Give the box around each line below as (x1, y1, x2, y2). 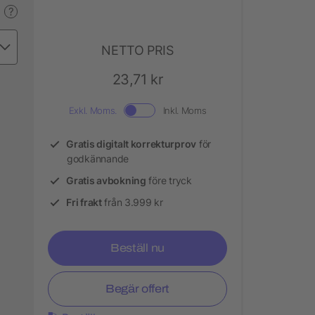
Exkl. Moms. (68, 104, 117, 116)
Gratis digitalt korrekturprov (66, 137, 197, 150)
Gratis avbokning (66, 174, 146, 186)
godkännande (67, 152, 129, 165)
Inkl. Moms (162, 104, 207, 116)
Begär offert (105, 282, 170, 295)
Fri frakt (66, 195, 102, 208)
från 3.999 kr (101, 195, 163, 208)
